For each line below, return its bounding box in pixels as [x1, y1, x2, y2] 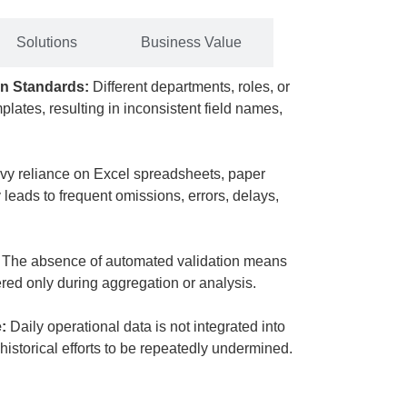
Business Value [141, 35, 242, 50]
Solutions [16, 35, 77, 50]
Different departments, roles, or [93, 79, 290, 94]
